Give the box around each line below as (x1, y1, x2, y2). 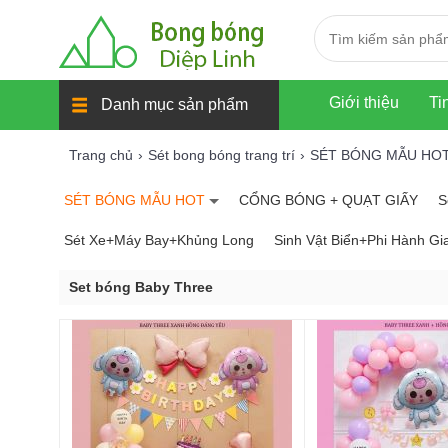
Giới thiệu (329, 94, 399, 111)
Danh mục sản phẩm (97, 96, 248, 113)
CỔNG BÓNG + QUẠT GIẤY (239, 192, 418, 208)
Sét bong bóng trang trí (148, 147, 295, 163)
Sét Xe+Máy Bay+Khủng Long (64, 232, 254, 248)
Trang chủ (69, 147, 133, 163)
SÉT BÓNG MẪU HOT (64, 192, 209, 208)
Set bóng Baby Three (69, 279, 213, 295)
